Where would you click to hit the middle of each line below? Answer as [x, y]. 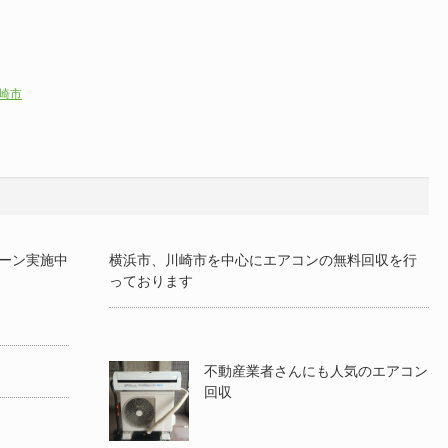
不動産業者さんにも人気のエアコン [316, 371]
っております [151, 281]
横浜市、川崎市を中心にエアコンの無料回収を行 [263, 260]
